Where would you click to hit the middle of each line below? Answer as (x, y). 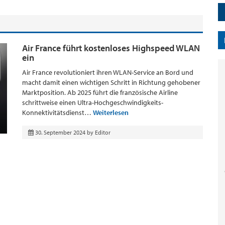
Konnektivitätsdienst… (58, 113)
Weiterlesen (111, 113)
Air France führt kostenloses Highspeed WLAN (111, 48)
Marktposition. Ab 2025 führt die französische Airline (100, 92)
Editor (103, 132)
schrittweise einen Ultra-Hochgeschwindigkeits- (93, 102)
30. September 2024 (60, 132)
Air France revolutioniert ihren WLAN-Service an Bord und (108, 72)
